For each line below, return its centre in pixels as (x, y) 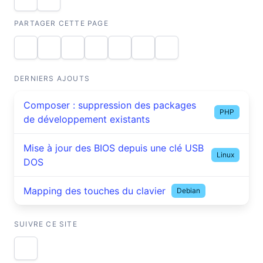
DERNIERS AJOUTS (53, 78)
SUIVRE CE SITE (46, 224)
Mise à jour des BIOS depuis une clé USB (114, 148)
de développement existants (87, 119)
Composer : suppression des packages (110, 105)
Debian (188, 190)
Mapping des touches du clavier (95, 191)
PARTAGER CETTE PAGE (61, 23)
